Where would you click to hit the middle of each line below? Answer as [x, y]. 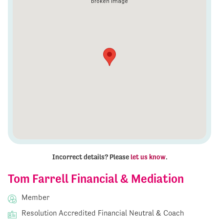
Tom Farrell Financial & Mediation [96, 179]
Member [34, 197]
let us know [148, 157]
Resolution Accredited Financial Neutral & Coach [102, 213]
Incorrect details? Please [91, 157]
